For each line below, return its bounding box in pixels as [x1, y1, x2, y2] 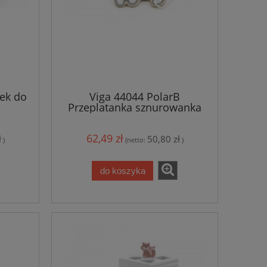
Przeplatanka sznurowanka [68, 100, 201, 114]
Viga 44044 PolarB [89, 89, 180, 104]
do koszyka [100, 165, 145, 176]
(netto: [125, 135, 147, 145]
